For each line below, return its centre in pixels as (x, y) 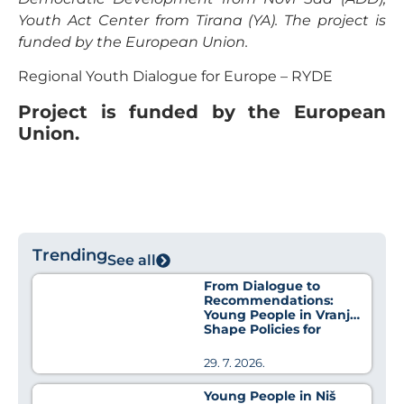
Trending (70, 256)
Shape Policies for (263, 330)
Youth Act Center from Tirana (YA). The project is (202, 20)
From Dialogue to (262, 286)
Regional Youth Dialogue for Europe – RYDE (175, 77)
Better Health (249, 344)
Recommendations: (269, 301)
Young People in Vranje (281, 315)
